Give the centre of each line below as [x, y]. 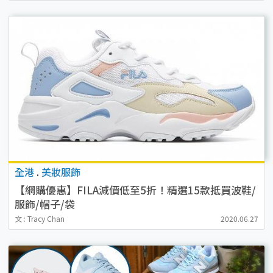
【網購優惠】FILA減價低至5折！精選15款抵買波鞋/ [135, 190]
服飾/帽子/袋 [44, 204]
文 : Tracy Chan [39, 218]
